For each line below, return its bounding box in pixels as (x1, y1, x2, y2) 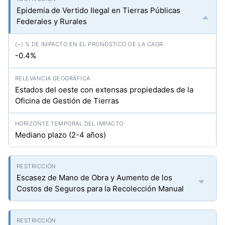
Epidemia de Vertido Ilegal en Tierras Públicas (17, 6, 180, 15)
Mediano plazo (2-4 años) (15, 130, 106, 140)
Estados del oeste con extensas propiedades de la (15, 85, 193, 94)
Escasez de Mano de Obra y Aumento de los (17, 173, 172, 182)
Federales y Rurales (17, 17, 87, 26)
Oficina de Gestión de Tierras (15, 96, 119, 105)
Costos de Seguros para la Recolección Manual (17, 184, 184, 193)
